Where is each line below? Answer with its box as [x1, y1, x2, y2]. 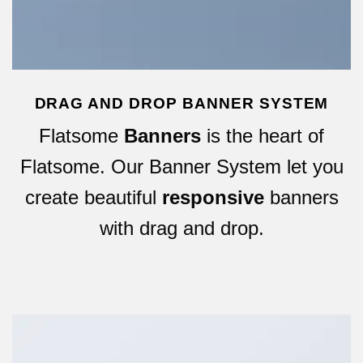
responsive [161, 186, 264, 208]
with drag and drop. [99, 216, 264, 239]
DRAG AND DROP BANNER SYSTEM [34, 95, 329, 112]
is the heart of [201, 124, 324, 147]
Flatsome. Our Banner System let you [19, 155, 344, 177]
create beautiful [24, 186, 162, 208]
